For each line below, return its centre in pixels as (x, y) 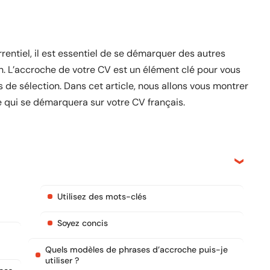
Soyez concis (83, 223)
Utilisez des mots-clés (102, 196)
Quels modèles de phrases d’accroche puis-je (137, 250)
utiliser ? (62, 260)
